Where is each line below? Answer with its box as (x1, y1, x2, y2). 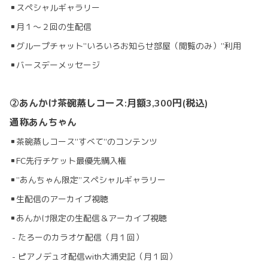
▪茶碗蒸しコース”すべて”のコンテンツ (10, 136, 157, 148)
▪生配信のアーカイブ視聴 (10, 194, 108, 206)
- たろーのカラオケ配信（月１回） (10, 232, 144, 244)
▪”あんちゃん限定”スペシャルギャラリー (10, 175, 166, 187)
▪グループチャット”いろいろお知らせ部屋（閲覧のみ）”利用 (10, 41, 241, 53)
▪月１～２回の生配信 (10, 22, 92, 33)
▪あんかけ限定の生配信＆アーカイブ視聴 (10, 213, 167, 225)
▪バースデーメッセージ (10, 60, 100, 72)
